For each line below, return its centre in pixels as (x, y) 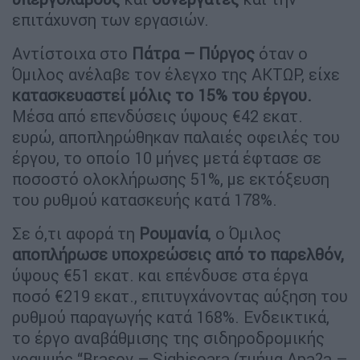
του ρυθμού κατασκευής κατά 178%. (145, 200)
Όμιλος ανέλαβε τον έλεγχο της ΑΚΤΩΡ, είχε (176, 75)
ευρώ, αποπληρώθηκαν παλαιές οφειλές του (176, 137)
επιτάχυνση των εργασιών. (110, 20)
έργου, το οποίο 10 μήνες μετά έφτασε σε (167, 158)
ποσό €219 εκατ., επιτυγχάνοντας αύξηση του (180, 297)
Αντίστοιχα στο (72, 54)
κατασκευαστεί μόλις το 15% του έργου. (162, 96)
